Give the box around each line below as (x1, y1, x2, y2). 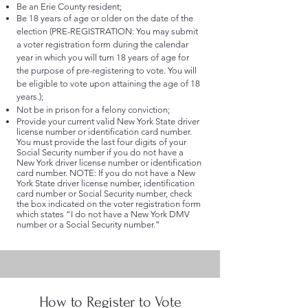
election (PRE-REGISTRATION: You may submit (16, 26, 198, 36)
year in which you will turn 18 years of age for (16, 52, 189, 63)
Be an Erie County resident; (16, 1, 122, 12)
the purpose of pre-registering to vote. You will (16, 65, 197, 76)
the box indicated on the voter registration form (16, 199, 201, 209)
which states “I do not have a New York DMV (16, 209, 190, 219)
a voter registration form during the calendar (16, 39, 188, 49)
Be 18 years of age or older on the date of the (16, 13, 193, 23)
